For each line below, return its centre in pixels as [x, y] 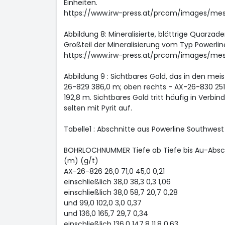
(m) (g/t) [81, 161]
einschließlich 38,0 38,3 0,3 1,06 [117, 182]
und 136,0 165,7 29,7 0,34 [106, 213]
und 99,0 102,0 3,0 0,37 [102, 203]
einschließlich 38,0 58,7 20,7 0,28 [121, 192]
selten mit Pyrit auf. [98, 108]
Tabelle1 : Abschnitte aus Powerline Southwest [144, 129]
